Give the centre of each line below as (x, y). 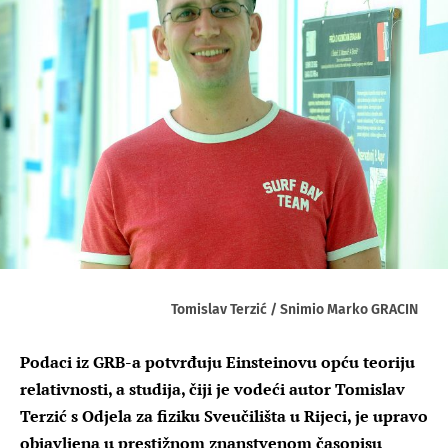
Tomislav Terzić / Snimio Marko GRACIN (294, 309)
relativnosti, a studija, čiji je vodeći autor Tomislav (212, 388)
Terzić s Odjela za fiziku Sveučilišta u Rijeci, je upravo (224, 415)
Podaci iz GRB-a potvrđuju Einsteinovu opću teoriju (217, 361)
